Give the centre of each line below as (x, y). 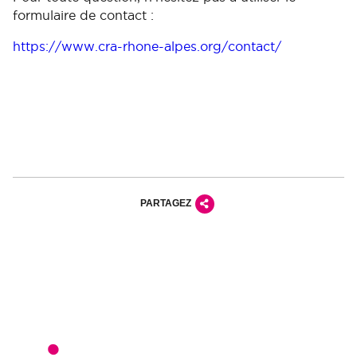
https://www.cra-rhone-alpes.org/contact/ (147, 46)
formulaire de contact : (83, 15)
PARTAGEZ (165, 204)
